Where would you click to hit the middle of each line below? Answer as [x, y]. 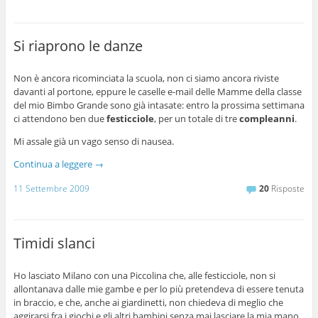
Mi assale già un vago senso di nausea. [93, 142]
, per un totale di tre [196, 119]
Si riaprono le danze [78, 46]
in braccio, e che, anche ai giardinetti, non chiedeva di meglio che [148, 302]
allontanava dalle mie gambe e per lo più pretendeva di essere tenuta [158, 289]
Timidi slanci [54, 243]
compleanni [267, 119]
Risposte [287, 189]
